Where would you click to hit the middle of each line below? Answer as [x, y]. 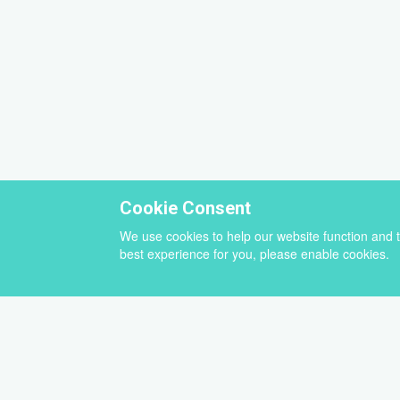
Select [238, 301]
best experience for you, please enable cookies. [257, 254]
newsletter [251, 337]
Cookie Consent [186, 208]
